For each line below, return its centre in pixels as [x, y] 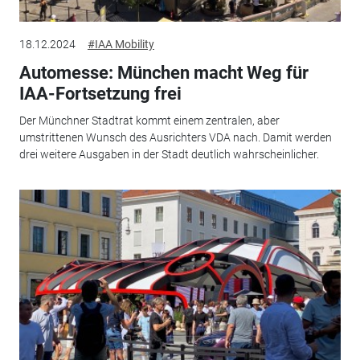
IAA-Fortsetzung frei [100, 93]
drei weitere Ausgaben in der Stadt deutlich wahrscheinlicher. [169, 155]
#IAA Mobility [121, 44]
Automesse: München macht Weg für [164, 72]
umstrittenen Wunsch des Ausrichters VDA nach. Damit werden [175, 138]
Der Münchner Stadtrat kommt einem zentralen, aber [149, 121]
